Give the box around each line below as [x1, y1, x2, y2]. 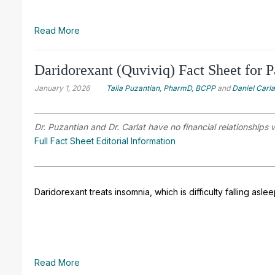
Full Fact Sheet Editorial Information [34, 135, 176, 146]
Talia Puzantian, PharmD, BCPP [106, 83, 215, 93]
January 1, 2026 [34, 83, 90, 93]
